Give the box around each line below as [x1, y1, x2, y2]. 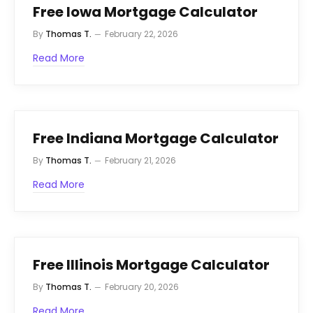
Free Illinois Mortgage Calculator [33, 254, 270, 275]
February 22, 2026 [105, 27, 178, 40]
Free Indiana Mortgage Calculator [33, 128, 279, 148]
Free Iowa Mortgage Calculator [33, 1, 258, 22]
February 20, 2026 [105, 280, 179, 293]
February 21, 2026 [105, 154, 176, 166]
